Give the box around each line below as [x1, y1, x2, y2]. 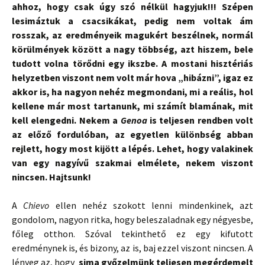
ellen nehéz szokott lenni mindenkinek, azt [49, 199, 254, 211]
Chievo [17, 199, 50, 211]
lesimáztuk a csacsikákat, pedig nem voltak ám [12, 15, 253, 27]
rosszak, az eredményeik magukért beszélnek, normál [12, 29, 253, 41]
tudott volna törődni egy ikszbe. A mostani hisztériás [12, 57, 253, 69]
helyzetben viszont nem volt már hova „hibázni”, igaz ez [12, 72, 253, 83]
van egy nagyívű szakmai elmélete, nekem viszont [12, 157, 253, 169]
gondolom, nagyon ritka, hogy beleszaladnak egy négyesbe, [12, 214, 253, 225]
